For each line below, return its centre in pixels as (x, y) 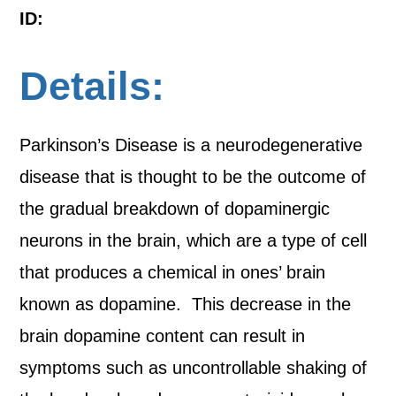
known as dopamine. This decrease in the (186, 304)
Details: (92, 86)
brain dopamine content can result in (163, 336)
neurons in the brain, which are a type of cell (194, 240)
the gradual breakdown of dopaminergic (175, 209)
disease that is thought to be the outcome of (193, 177)
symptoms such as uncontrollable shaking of (194, 368)
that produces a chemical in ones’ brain (173, 272)
